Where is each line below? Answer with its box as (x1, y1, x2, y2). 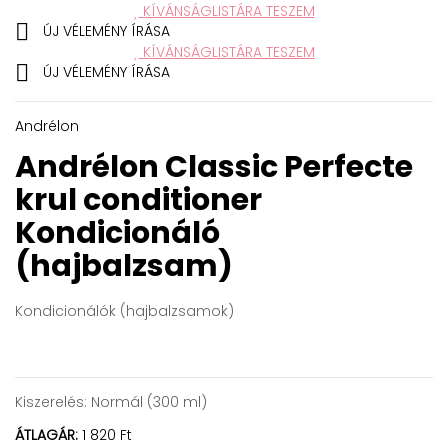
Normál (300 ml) (87, 392, 207, 413)
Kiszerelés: (15, 392, 87, 413)
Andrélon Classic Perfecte (15, 146, 413, 189)
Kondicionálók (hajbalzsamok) (15, 301, 234, 322)
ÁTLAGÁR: (15, 425, 78, 446)
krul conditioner (15, 179, 262, 222)
